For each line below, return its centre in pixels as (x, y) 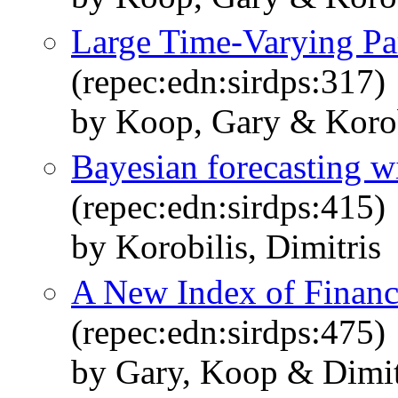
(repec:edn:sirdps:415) (228, 207)
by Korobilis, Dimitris (226, 247)
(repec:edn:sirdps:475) (228, 332)
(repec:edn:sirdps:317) (228, 82)
